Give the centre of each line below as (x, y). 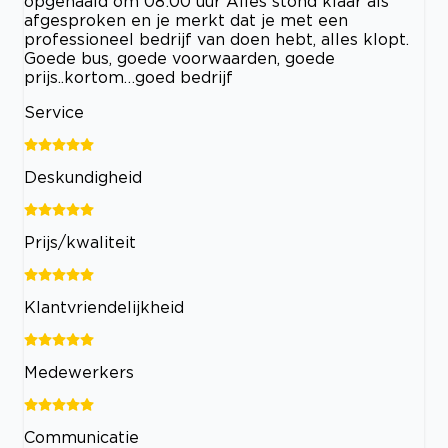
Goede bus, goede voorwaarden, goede (179, 57)
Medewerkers (79, 371)
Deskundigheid (83, 176)
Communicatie (81, 436)
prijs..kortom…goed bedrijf (128, 76)
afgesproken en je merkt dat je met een (186, 19)
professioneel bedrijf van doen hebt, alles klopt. (216, 38)
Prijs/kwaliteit (80, 241)
